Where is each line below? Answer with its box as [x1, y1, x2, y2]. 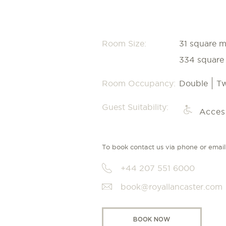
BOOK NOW [133, 215, 171, 222]
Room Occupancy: [101, 79, 176, 88]
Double [179, 79, 208, 88]
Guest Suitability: [101, 102, 168, 112]
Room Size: [101, 39, 146, 48]
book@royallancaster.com [120, 182, 222, 191]
